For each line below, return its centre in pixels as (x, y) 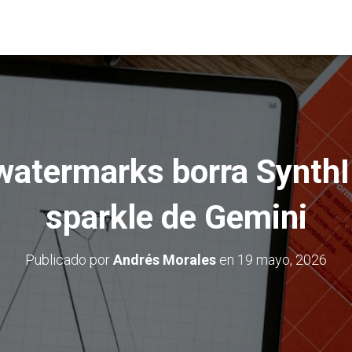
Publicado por (69, 260)
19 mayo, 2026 (282, 260)
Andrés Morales (165, 260)
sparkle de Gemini (176, 217)
